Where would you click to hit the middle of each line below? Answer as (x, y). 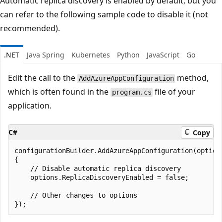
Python (128, 55)
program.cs (132, 92)
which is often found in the (59, 92)
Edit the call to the (43, 78)
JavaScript (163, 55)
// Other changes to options (76, 195)
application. (30, 106)
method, (192, 78)
